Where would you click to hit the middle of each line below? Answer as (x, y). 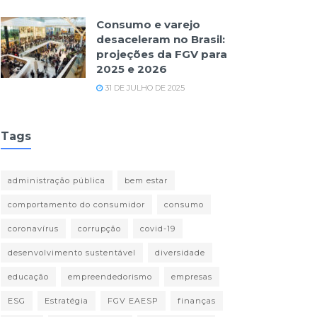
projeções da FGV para (162, 54)
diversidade (180, 253)
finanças (197, 301)
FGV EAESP (133, 301)
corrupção (99, 229)
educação (28, 277)
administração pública (57, 180)
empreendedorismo (110, 277)
